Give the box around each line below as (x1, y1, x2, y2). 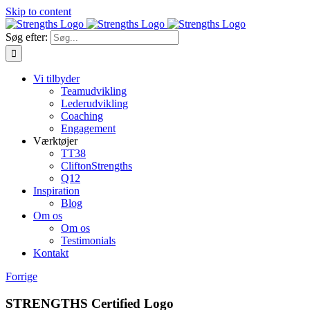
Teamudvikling (61, 85, 127, 97)
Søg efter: (6, 31, 48, 43)
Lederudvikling (61, 98, 128, 109)
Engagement (61, 122, 116, 134)
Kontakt (33, 247, 69, 259)
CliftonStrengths (61, 160, 132, 172)
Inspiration (33, 185, 80, 197)
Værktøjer (33, 135, 77, 147)
